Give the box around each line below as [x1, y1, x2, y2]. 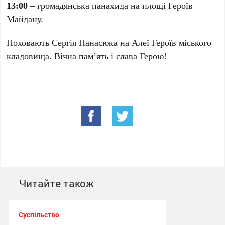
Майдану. [7, 13, 44, 25]
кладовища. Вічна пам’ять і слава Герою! [7, 50, 167, 62]
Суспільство [18, 210, 59, 219]
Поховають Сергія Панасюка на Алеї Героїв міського [7, 36, 212, 48]
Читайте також [19, 176, 94, 190]
